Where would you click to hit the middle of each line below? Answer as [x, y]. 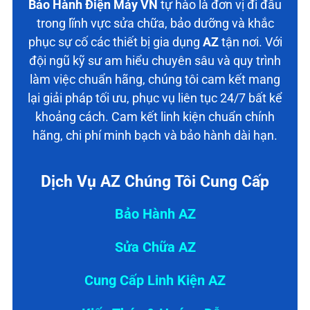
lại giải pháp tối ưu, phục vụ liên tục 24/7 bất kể [155, 98]
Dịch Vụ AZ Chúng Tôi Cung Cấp [155, 181]
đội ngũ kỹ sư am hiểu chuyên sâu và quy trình [155, 60]
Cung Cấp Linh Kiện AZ [155, 280]
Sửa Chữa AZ [155, 247]
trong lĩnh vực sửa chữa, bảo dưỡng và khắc [155, 23]
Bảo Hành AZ [155, 213]
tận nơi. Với [250, 42]
